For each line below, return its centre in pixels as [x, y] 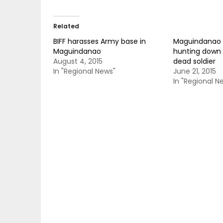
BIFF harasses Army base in [100, 41]
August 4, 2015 [78, 61]
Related [66, 26]
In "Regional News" [84, 71]
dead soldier [194, 61]
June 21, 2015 [194, 71]
